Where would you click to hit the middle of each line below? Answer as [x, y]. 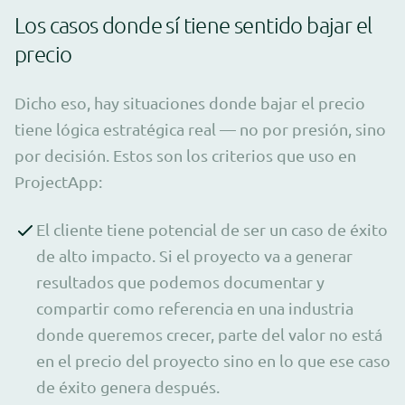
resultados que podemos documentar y [180, 281]
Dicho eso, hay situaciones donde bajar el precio [190, 102]
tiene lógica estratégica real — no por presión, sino [200, 128]
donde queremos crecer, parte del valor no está [209, 334]
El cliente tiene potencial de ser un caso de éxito [212, 229]
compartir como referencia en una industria [195, 307]
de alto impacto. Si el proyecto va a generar [194, 255]
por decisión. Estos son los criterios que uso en [185, 155]
